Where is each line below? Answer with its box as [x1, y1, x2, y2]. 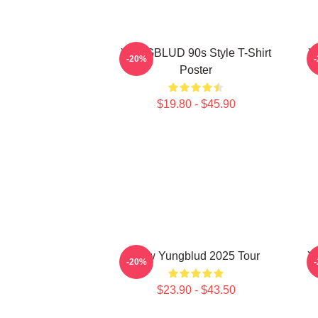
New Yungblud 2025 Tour [132, 250, 260, 262]
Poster [180, 64, 212, 76]
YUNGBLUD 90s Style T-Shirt [121, 47, 271, 59]
